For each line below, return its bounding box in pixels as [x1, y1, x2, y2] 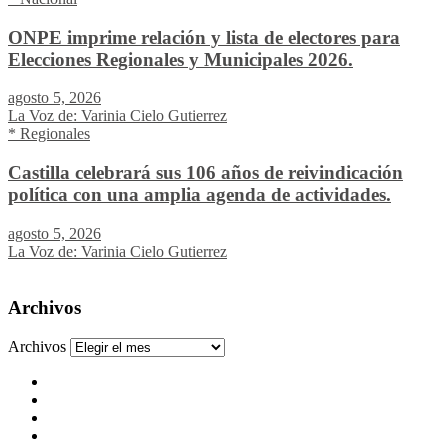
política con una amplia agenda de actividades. [8, 184, 391, 206]
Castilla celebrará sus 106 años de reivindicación [8, 162, 403, 184]
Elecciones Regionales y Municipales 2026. [8, 48, 353, 70]
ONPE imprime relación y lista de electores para [8, 26, 400, 48]
